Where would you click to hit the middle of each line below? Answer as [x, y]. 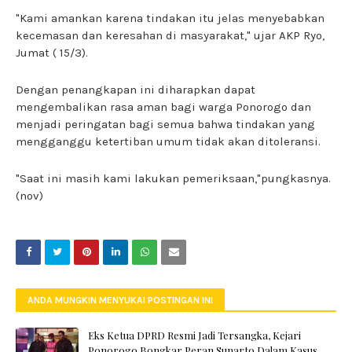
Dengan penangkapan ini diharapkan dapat [136, 90]
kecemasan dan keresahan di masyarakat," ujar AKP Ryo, [170, 36]
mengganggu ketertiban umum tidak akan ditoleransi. [168, 142]
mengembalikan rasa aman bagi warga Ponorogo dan [163, 107]
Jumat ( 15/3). [52, 53]
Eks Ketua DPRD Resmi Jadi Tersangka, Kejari [194, 335]
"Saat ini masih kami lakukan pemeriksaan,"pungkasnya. [173, 179]
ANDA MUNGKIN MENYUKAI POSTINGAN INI [120, 301]
